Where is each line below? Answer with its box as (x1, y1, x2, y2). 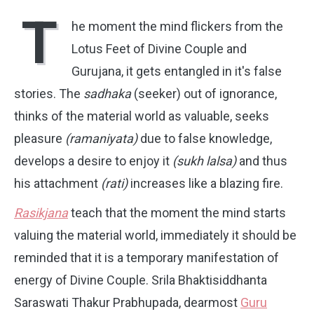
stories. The (14, 86, 83, 101)
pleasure (14, 131, 65, 146)
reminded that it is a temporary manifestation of (14, 250, 279, 265)
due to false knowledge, (137, 131, 272, 146)
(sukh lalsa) (172, 153, 236, 168)
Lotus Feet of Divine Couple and (71, 41, 247, 56)
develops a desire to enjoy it (14, 153, 172, 168)
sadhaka (83, 86, 134, 101)
